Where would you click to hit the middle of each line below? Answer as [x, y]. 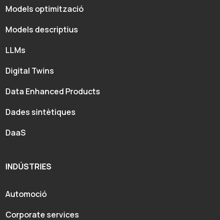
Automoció [26, 194]
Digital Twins [30, 70]
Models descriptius [42, 29]
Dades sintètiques [41, 112]
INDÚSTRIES [29, 166]
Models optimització [45, 9]
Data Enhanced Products [53, 91]
